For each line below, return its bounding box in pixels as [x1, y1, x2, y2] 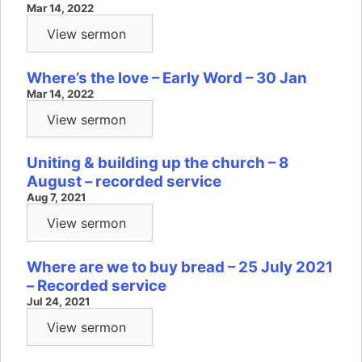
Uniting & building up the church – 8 [27, 154, 288, 173]
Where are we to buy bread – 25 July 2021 [27, 257, 333, 276]
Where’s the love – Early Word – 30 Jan [27, 68, 307, 87]
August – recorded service [27, 172, 221, 192]
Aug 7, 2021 [27, 191, 86, 204]
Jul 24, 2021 [27, 294, 90, 308]
